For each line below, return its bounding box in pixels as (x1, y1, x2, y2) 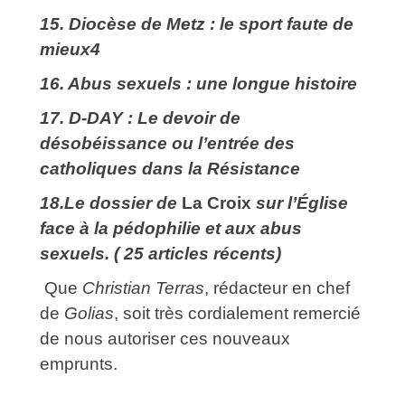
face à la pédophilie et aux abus (40, 219, 302, 239)
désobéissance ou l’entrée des (40, 134, 295, 154)
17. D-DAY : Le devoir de (40, 108, 240, 128)
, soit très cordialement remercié (114, 304, 365, 324)
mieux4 (40, 40, 100, 60)
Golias (64, 304, 114, 324)
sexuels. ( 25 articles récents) (40, 244, 281, 264)
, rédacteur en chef (204, 278, 350, 298)
